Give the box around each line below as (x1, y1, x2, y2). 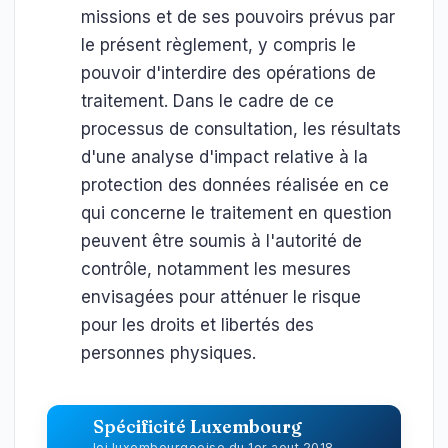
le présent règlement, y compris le (81, 35, 356, 55)
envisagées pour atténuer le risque (81, 287, 361, 307)
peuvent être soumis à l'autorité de (81, 231, 362, 251)
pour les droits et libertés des (81, 315, 314, 335)
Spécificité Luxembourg (93, 416, 302, 438)
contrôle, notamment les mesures (81, 259, 351, 279)
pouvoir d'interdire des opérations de (81, 63, 376, 83)
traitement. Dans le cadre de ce (81, 91, 334, 111)
